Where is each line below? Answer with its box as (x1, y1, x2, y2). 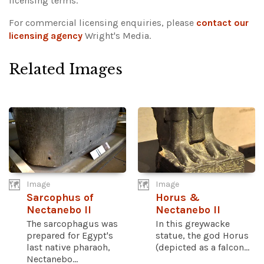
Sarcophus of (27, 192, 93, 204)
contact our (196, 16, 249, 28)
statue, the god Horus (156, 230, 249, 242)
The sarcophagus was (27, 218, 118, 230)
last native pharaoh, (27, 242, 110, 253)
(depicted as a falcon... (156, 242, 249, 253)
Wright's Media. (82, 29, 151, 41)
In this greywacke (156, 218, 230, 230)
